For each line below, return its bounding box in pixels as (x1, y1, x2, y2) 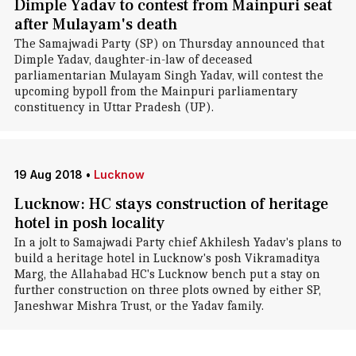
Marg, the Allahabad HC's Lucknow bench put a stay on (14, 267, 320, 281)
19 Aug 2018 (14, 168, 83, 181)
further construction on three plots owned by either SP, (14, 283, 321, 297)
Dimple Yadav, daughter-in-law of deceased (14, 52, 253, 67)
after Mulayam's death (14, 14, 177, 35)
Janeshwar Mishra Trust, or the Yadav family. (14, 299, 264, 313)
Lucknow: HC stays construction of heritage (14, 194, 328, 215)
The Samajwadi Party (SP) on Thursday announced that (14, 37, 324, 51)
